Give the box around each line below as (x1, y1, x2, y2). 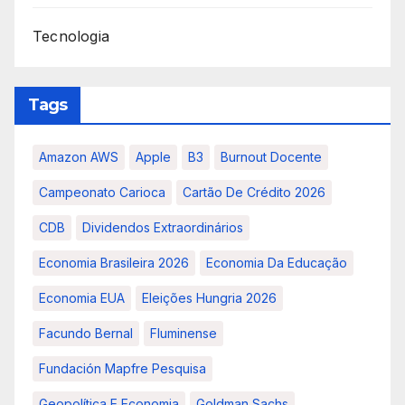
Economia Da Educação (206, 254, 347, 270)
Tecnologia (33, 26, 109, 45)
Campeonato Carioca (39, 184, 165, 200)
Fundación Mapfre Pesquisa (39, 360, 206, 376)
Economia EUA (39, 289, 125, 306)
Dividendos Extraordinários (82, 219, 243, 235)
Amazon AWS (39, 148, 118, 165)
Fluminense (150, 325, 217, 341)
